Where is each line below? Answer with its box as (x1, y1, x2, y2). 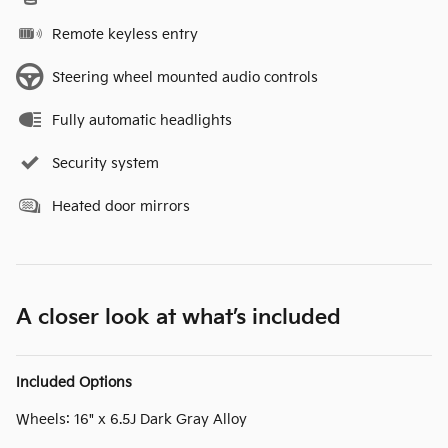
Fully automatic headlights (52, 111, 232, 129)
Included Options (16, 373, 132, 391)
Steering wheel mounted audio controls (52, 68, 318, 86)
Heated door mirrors (52, 197, 190, 215)
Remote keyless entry (52, 25, 198, 43)
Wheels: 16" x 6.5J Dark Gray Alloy (16, 410, 247, 428)
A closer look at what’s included (16, 304, 341, 330)
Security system (52, 154, 159, 172)
